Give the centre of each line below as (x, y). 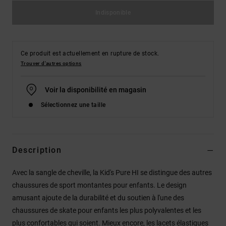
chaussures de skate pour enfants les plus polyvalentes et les (107, 210)
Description (37, 150)
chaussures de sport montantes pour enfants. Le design (99, 185)
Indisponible (113, 12)
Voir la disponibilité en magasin (96, 90)
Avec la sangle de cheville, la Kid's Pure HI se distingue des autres (112, 172)
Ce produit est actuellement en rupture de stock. (90, 53)
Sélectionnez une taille (73, 105)
